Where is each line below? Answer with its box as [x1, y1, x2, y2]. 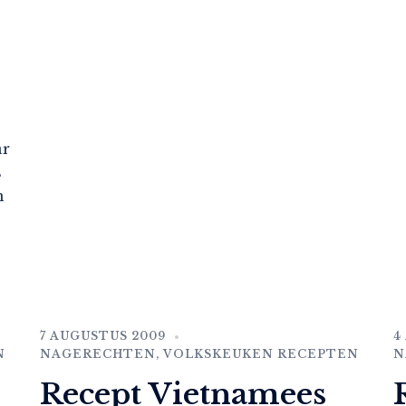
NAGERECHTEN [40, 347, 156, 362]
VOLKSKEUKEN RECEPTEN [163, 347, 359, 362]
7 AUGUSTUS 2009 [40, 329, 166, 343]
